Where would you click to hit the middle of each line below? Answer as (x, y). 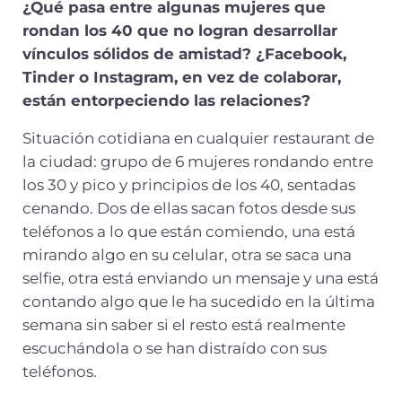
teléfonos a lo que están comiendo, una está (188, 231)
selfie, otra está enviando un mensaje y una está (200, 278)
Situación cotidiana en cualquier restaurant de (198, 138)
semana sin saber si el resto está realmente (184, 324)
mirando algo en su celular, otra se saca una (187, 254)
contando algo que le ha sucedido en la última (198, 301)
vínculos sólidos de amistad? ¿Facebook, (184, 53)
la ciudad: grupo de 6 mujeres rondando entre (197, 161)
